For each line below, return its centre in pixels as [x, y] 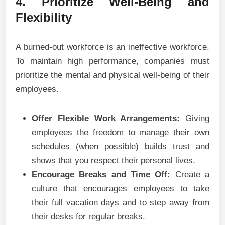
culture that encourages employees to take [121, 189]
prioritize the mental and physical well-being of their [113, 75]
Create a [190, 175]
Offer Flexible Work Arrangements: [106, 118]
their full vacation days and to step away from [121, 203]
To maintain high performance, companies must [113, 61]
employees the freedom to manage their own [121, 132]
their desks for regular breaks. [89, 217]
